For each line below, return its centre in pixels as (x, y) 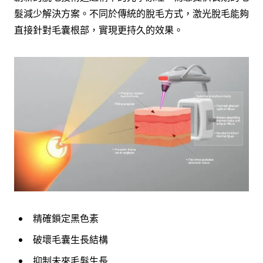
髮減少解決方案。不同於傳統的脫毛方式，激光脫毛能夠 (131, 13)
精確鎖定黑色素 (66, 218)
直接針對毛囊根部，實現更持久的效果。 (99, 30)
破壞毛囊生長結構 (70, 239)
